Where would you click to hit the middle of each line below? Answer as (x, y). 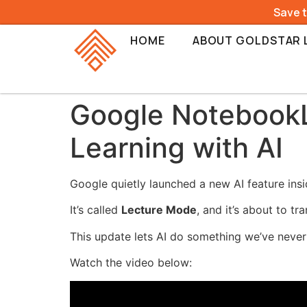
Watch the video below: (131, 263)
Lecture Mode (159, 210)
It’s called (96, 210)
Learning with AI (176, 148)
